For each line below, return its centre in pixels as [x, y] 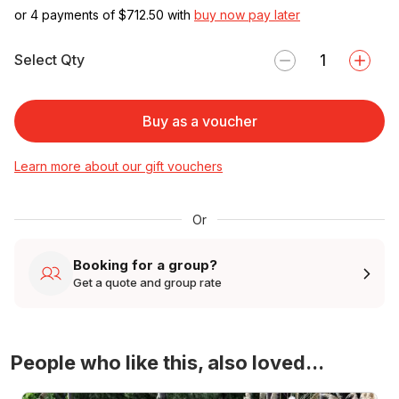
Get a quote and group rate [147, 283]
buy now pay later [247, 14]
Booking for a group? [145, 265]
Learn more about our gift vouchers [118, 166]
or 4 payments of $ [70, 14]
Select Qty [49, 60]
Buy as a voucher [199, 121]
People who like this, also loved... [167, 362]
